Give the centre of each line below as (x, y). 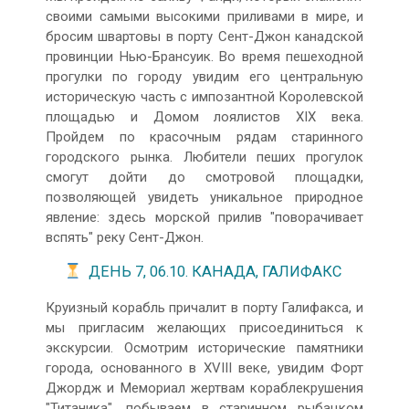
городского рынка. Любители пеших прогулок (204, 157)
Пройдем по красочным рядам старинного (204, 136)
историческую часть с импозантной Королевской (204, 96)
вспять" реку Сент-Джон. (125, 237)
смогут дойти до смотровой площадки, (204, 177)
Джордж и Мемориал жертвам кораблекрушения (204, 388)
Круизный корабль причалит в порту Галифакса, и (204, 307)
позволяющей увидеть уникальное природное (204, 197)
